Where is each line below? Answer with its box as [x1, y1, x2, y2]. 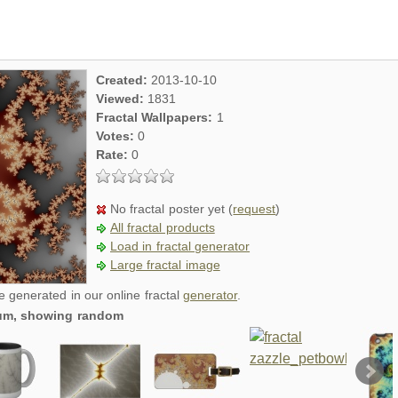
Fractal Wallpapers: [96, 110, 217, 124]
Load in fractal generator [110, 239, 251, 253]
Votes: [96, 129, 139, 143]
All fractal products [110, 220, 215, 235]
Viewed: [96, 92, 148, 106]
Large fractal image [110, 258, 220, 272]
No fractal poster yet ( [110, 202, 234, 216]
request [233, 202, 276, 216]
